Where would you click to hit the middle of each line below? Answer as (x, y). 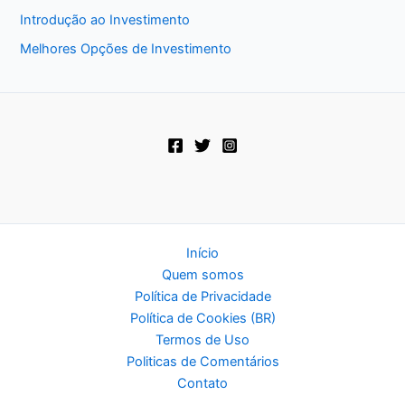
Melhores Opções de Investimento (126, 49)
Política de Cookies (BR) (202, 318)
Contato (202, 383)
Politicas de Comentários (202, 362)
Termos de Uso (202, 340)
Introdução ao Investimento (105, 20)
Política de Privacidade (202, 297)
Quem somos (202, 275)
